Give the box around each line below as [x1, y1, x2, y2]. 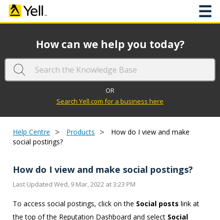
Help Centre [13, 127, 50, 137]
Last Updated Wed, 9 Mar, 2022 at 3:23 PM [13, 180, 136, 189]
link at [179, 198, 199, 208]
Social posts [136, 198, 179, 208]
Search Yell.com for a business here [56, 96, 164, 106]
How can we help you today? [35, 37, 185, 52]
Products [66, 127, 95, 137]
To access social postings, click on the [13, 198, 136, 208]
